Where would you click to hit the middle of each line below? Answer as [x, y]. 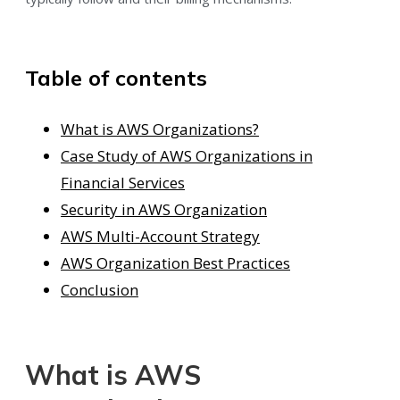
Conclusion [100, 289]
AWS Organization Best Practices [175, 262]
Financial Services [123, 182]
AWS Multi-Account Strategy [160, 236]
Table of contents [116, 77]
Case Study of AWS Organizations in [187, 155]
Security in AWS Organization [164, 209]
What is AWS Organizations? [160, 129]
